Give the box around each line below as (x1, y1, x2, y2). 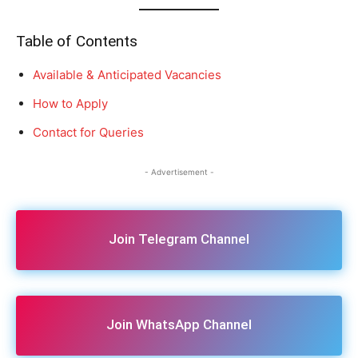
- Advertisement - (144, 167, 214, 177)
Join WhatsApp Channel (106, 316, 252, 332)
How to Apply (33, 96, 108, 112)
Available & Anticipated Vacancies (33, 67, 221, 83)
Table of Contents (16, 32, 137, 51)
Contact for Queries (33, 125, 144, 141)
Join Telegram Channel (109, 230, 249, 247)
